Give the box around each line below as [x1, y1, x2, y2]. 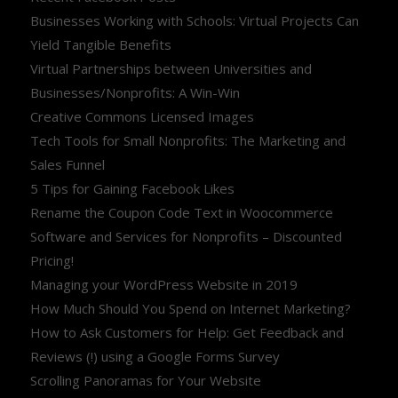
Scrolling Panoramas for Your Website [29, 370, 261, 389]
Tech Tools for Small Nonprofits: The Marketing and [29, 131, 346, 149]
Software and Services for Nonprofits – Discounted [29, 227, 342, 245]
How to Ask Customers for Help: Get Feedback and [29, 322, 344, 341]
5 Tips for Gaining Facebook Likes [29, 179, 235, 197]
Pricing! [29, 251, 74, 269]
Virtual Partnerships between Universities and [29, 59, 312, 77]
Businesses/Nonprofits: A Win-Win [29, 83, 240, 101]
